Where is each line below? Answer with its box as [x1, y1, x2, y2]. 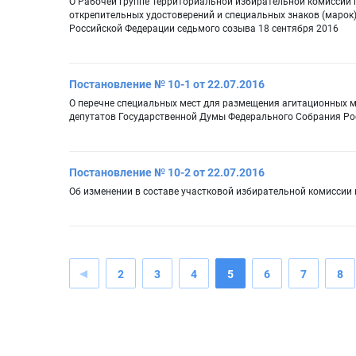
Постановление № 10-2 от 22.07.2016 [69, 166, 265, 180]
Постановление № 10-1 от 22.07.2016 [69, 78, 265, 91]
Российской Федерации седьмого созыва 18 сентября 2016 [69, 23, 339, 35]
